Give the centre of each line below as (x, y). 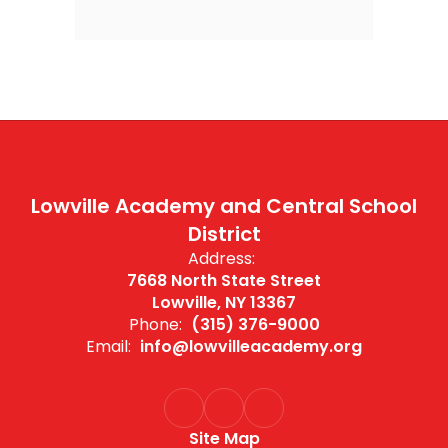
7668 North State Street (224, 280)
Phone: (155, 324)
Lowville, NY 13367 (224, 302)
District (224, 234)
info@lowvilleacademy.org (251, 346)
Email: (108, 346)
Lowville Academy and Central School (224, 206)
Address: (221, 258)
